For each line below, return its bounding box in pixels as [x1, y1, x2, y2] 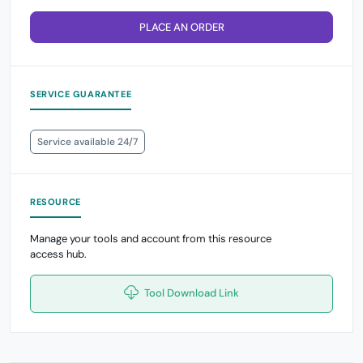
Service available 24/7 [37, 135, 138, 148]
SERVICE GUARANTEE [30, 88, 132, 100]
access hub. [30, 246, 87, 261]
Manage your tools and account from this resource [30, 231, 271, 246]
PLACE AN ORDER [139, 19, 224, 34]
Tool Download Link [142, 285, 239, 300]
